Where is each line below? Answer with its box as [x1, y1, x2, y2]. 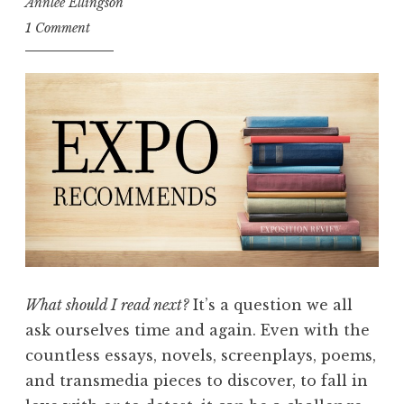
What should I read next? [25, 296, 188, 315]
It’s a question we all [188, 296, 353, 315]
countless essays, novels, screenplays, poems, [25, 346, 376, 365]
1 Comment [25, 20, 90, 37]
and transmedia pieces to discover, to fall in [25, 372, 368, 390]
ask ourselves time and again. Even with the [25, 321, 370, 340]
